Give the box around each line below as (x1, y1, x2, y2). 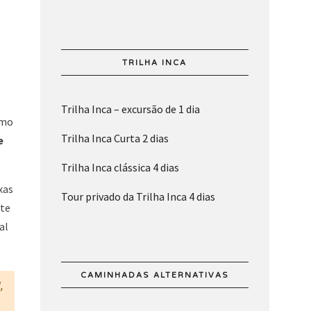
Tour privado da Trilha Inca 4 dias (60, 190, 215, 204)
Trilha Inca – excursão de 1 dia (60, 102, 200, 117)
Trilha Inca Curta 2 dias (60, 131, 169, 146)
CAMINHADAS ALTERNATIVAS (80, 271, 229, 280)
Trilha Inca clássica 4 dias (60, 160, 179, 175)
